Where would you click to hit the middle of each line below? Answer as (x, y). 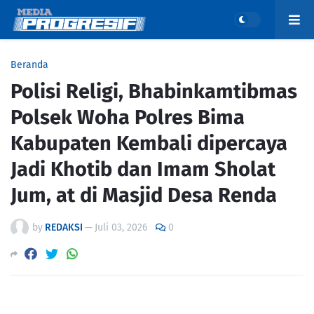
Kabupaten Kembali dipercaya (149, 143)
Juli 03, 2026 (121, 227)
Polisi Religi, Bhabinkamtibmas (154, 91)
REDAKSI (64, 227)
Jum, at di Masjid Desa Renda (144, 195)
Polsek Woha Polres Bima (128, 117)
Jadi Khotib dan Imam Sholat (143, 169)
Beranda (29, 65)
